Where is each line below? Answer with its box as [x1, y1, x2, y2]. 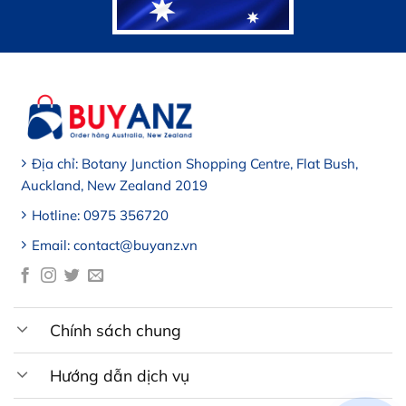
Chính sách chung [50, 320, 182, 341]
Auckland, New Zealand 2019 [20, 176, 208, 194]
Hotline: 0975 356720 [31, 206, 169, 224]
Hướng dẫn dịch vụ [50, 365, 190, 386]
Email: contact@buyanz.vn [31, 236, 201, 254]
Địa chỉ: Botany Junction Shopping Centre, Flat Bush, [31, 154, 358, 172]
